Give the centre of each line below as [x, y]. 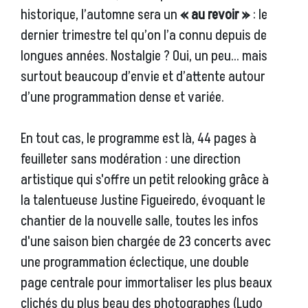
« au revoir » [215, 15]
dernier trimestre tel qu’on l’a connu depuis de [144, 36]
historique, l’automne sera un [100, 15]
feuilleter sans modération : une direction [131, 160]
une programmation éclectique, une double [135, 263]
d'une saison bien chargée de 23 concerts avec [146, 242]
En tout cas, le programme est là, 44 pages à [139, 139]
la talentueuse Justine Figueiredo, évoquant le [143, 201]
